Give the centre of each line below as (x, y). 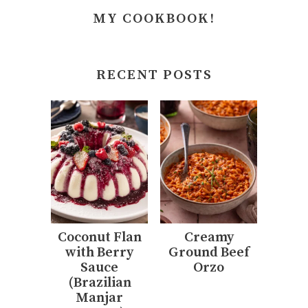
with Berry (99, 253)
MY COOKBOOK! (154, 19)
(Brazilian (99, 283)
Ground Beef (209, 253)
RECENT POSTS (154, 75)
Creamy (209, 238)
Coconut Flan (99, 238)
